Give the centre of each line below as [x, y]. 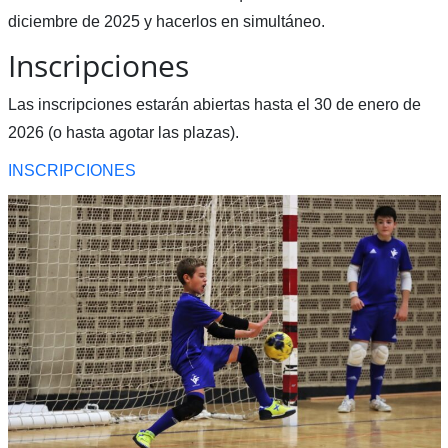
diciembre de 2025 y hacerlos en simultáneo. [166, 21]
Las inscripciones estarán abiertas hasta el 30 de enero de [214, 104]
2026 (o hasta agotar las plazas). [123, 132]
